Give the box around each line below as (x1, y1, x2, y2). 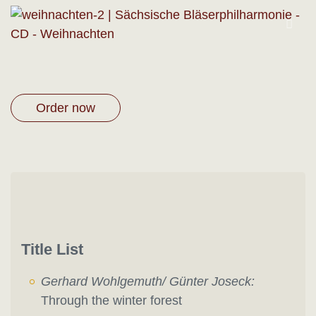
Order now (36, 100, 95, 115)
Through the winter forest (41, 293, 182, 308)
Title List (21, 241, 83, 259)
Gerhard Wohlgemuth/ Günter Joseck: (41, 274, 255, 289)
